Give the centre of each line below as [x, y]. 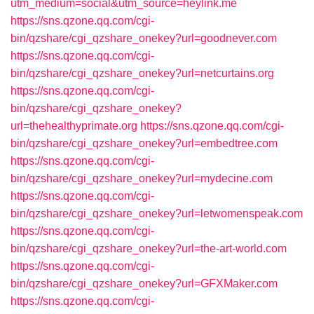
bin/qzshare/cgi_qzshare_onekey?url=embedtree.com [144, 143]
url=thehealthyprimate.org [74, 126]
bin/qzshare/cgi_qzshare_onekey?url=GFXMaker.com [144, 284]
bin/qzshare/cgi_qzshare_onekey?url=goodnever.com [144, 38]
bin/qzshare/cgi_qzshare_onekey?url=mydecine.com [142, 178]
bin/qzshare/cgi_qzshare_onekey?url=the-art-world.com [149, 248]
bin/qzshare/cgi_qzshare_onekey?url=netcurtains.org [142, 73]
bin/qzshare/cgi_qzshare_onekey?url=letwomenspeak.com [157, 213]
